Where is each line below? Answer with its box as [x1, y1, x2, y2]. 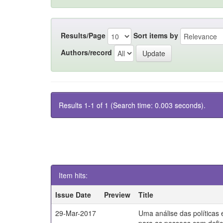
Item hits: [59, 170, 88, 180]
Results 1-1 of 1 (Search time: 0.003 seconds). [59, 100, 206, 110]
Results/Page [61, 30, 106, 40]
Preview [104, 190, 131, 200]
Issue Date [55, 190, 92, 200]
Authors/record [61, 47, 112, 57]
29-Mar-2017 [55, 208, 97, 218]
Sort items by [133, 30, 178, 40]
